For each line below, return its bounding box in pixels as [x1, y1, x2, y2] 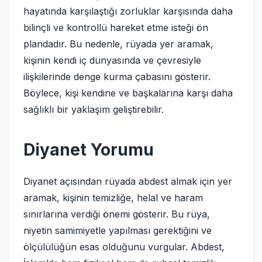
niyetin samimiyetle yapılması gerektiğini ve [23, 225, 212, 236]
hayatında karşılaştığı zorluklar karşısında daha [23, 5, 233, 17]
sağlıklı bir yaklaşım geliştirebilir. [23, 104, 164, 115]
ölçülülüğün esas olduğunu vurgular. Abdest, [23, 241, 225, 253]
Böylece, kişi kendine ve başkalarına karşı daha [23, 87, 233, 99]
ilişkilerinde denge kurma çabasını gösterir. [23, 71, 211, 82]
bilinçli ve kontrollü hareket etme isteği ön [23, 22, 208, 33]
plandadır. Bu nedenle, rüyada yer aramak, [23, 38, 213, 50]
